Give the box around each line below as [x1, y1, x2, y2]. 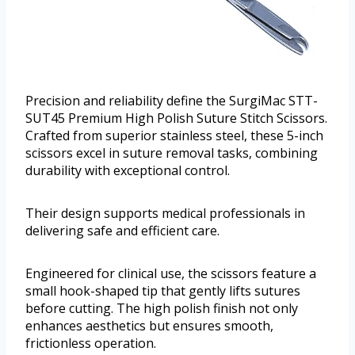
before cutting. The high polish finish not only [25, 300, 298, 318]
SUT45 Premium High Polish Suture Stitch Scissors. [25, 109, 327, 128]
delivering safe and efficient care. [25, 222, 219, 240]
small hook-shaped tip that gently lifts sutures [25, 282, 300, 300]
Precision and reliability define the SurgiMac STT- [25, 92, 318, 110]
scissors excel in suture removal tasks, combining [25, 144, 318, 162]
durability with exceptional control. [25, 162, 230, 180]
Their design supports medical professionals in [25, 204, 305, 223]
